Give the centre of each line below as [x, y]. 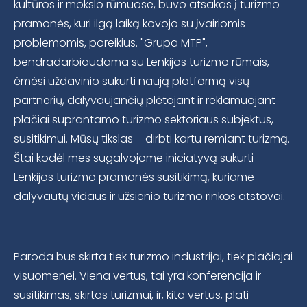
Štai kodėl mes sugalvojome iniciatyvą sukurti [134, 158]
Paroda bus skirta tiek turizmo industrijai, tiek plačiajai [153, 257]
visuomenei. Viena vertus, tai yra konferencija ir [137, 276]
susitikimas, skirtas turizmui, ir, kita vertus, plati [131, 295]
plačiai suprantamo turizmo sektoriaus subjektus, [144, 120]
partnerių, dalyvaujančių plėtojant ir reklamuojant [145, 101]
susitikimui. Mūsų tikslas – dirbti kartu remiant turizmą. [152, 139]
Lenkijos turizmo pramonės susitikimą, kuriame [134, 177]
